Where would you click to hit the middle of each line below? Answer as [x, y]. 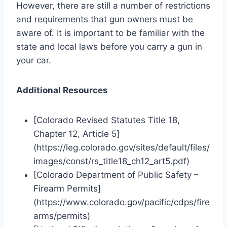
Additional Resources [62, 90]
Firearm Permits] [67, 188]
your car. [34, 60]
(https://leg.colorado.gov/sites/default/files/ [122, 147]
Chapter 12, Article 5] [77, 134]
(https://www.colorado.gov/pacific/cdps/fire [122, 202]
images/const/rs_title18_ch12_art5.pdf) [111, 161]
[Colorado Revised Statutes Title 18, [107, 120]
